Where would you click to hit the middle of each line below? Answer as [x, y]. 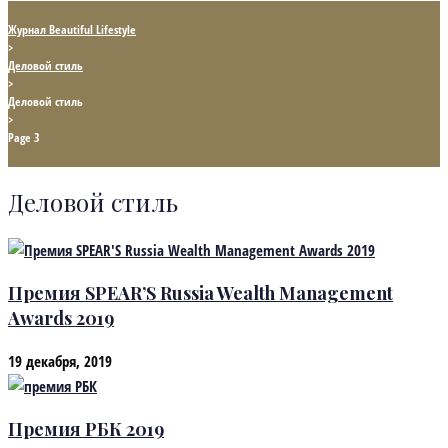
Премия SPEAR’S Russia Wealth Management [200, 292]
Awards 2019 [61, 317]
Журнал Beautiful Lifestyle [72, 30]
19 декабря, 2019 [60, 360]
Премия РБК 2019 [86, 428]
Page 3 [24, 138]
